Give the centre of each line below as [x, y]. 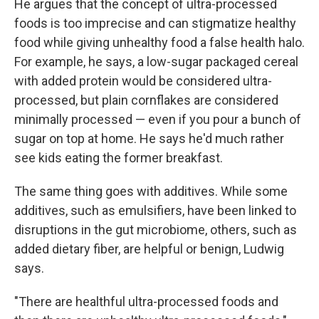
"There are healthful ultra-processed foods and [146, 302]
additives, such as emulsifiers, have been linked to [155, 210]
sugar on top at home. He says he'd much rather [149, 138]
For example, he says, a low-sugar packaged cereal [156, 62]
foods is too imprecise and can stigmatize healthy [155, 23]
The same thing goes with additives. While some [151, 191]
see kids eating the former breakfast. [119, 158]
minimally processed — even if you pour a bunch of [158, 119]
